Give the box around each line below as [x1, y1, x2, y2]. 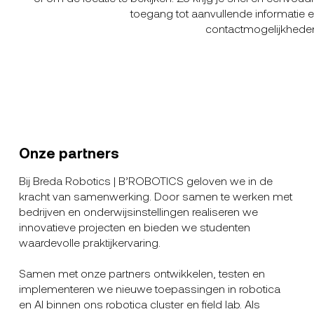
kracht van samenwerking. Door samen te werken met [19, 189, 293, 203]
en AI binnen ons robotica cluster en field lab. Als [19, 296, 261, 310]
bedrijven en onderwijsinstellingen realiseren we [19, 204, 259, 218]
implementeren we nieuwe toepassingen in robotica [19, 281, 281, 295]
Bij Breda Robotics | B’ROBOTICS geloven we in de [19, 173, 273, 187]
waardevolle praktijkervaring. [19, 235, 161, 249]
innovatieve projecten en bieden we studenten [19, 219, 251, 233]
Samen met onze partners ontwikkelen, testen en [19, 266, 266, 280]
